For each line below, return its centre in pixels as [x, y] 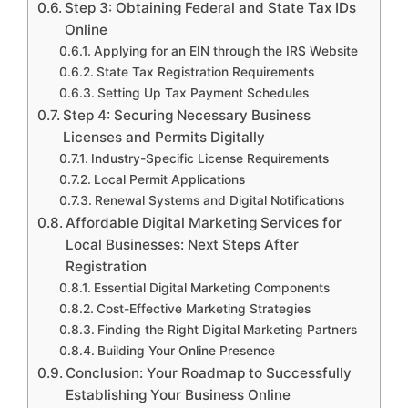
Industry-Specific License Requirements [209, 158]
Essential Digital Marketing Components [211, 287]
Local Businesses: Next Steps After [183, 244]
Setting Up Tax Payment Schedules [203, 92]
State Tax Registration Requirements [205, 71]
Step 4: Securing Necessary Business [187, 115]
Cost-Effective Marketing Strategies [203, 308]
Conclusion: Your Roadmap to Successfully [209, 372]
